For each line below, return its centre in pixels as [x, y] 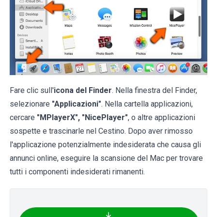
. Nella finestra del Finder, [155, 91]
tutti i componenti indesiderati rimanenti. [77, 172]
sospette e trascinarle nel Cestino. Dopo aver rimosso [101, 131]
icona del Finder [83, 91]
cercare [23, 118]
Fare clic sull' [32, 91]
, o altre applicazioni [162, 118]
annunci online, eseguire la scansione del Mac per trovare [106, 158]
